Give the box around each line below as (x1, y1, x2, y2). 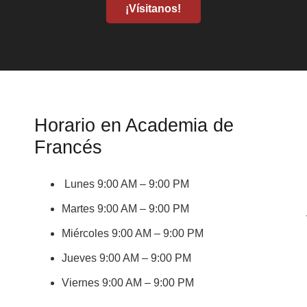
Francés (34, 136, 102, 158)
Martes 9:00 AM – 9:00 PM (61, 203, 189, 215)
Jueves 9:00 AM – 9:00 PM (61, 252, 191, 265)
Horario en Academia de (34, 114, 234, 136)
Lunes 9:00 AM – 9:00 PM (61, 178, 189, 191)
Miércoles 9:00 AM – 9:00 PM (61, 228, 204, 240)
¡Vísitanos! (125, 2, 182, 14)
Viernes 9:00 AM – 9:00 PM (61, 277, 194, 289)
